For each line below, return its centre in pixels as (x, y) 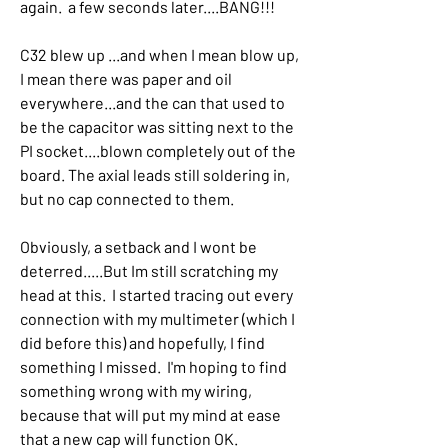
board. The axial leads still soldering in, (155, 174)
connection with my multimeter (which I (157, 318)
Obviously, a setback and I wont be (138, 246)
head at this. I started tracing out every (156, 294)
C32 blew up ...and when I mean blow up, (159, 54)
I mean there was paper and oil (126, 78)
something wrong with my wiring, (136, 390)
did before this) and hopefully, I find (142, 342)
